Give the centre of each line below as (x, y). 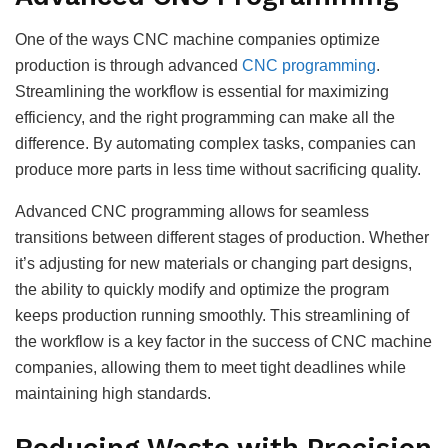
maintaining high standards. (113, 394)
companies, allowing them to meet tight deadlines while (210, 368)
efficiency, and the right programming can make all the (205, 118)
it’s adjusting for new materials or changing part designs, (213, 264)
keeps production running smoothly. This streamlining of (212, 316)
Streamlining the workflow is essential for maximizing (202, 92)
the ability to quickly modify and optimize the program (202, 290)
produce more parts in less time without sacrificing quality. (218, 170)
